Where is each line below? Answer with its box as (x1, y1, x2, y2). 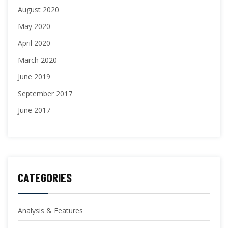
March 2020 (18, 55, 57, 65)
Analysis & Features (18, 206, 83, 215)
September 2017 (18, 89, 72, 98)
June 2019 (18, 72, 50, 81)
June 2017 (18, 105, 50, 115)
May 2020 (18, 21, 50, 31)
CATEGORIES (18, 170, 72, 185)
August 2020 (18, 5, 59, 14)
